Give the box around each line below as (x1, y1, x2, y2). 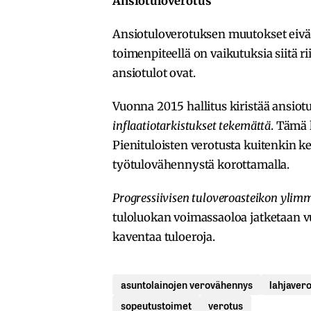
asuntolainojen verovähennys (121, 277, 253, 292)
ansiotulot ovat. (112, 66, 196, 81)
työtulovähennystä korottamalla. (112, 158, 290, 172)
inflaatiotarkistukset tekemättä (112, 119, 271, 133)
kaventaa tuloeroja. (112, 230, 215, 244)
